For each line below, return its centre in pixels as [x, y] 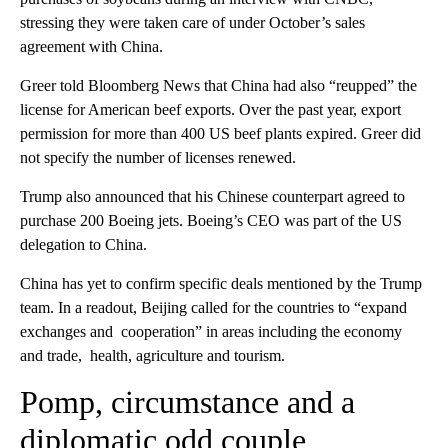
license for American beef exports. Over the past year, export [210, 109]
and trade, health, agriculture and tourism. [152, 355]
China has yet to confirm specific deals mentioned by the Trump [221, 283]
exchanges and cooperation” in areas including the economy [211, 331]
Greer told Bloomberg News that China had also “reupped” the [218, 85]
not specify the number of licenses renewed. [158, 157]
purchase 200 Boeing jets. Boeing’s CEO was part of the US [211, 220]
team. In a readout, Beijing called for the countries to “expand [213, 307]
